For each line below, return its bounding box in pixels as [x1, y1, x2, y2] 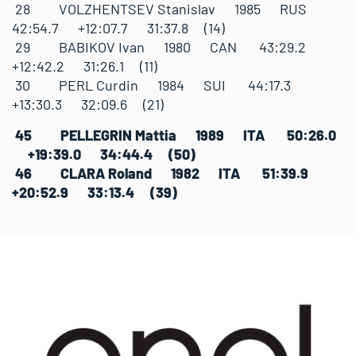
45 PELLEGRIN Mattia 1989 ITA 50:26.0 [12, 126, 336, 144]
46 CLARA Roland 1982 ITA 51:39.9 [12, 164, 324, 182]
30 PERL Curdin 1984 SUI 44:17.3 [12, 75, 307, 94]
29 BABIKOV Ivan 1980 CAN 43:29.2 [12, 37, 322, 56]
